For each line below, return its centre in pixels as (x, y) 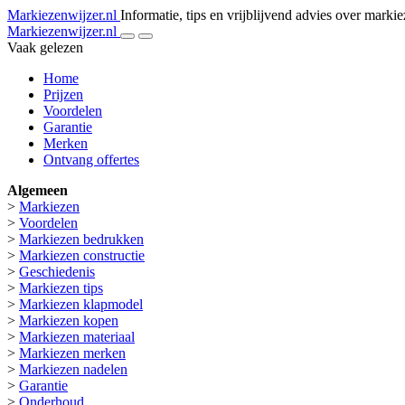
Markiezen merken (72, 353)
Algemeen (38, 190)
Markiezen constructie (82, 255)
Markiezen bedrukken (81, 239)
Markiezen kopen (69, 320)
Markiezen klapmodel (81, 304)
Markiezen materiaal (77, 337)
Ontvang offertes (91, 160)
